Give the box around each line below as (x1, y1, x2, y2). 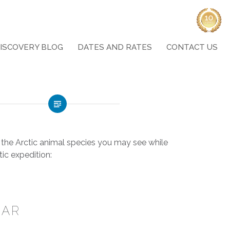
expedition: (9, 150, 52, 160)
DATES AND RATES (78, 42, 152, 52)
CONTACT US (166, 42, 218, 52)
